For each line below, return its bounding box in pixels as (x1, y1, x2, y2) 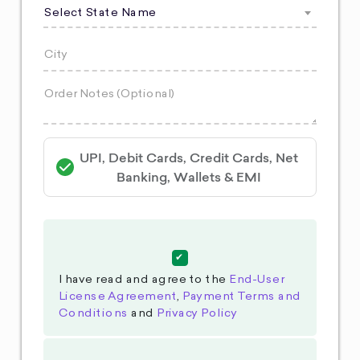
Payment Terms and (182, 291, 301, 303)
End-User (228, 274, 284, 286)
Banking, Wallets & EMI (117, 169, 261, 186)
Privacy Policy (156, 308, 237, 320)
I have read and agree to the (57, 274, 229, 286)
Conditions (57, 308, 128, 320)
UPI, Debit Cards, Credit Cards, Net (80, 149, 298, 166)
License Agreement (57, 291, 177, 303)
